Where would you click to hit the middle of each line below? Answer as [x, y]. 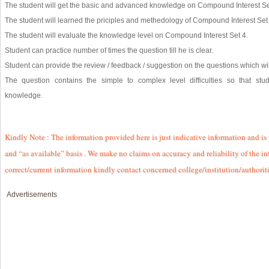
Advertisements [32, 194]
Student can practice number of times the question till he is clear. [109, 50]
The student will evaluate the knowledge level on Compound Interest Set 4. [126, 35]
